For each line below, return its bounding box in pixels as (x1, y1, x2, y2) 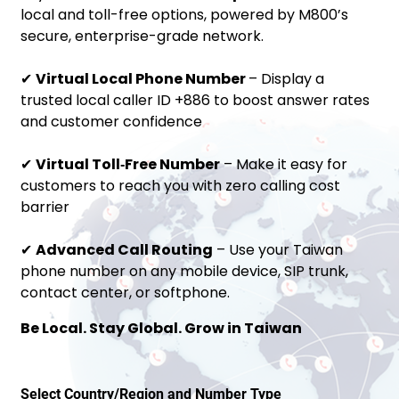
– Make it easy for (220, 154, 348, 175)
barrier (20, 197, 70, 217)
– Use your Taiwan (213, 240, 344, 260)
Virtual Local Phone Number (36, 69, 249, 89)
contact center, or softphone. (20, 282, 231, 303)
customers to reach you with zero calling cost (20, 175, 341, 196)
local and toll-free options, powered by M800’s (20, 4, 349, 25)
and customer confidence (20, 111, 203, 132)
